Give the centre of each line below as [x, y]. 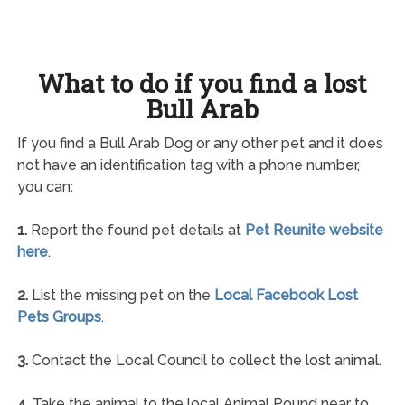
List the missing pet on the [121, 295]
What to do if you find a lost [202, 83]
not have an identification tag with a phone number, [188, 165]
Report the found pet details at [136, 230]
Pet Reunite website [314, 230]
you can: [45, 186]
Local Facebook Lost [286, 295]
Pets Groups [59, 316]
